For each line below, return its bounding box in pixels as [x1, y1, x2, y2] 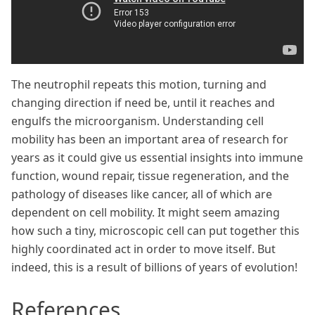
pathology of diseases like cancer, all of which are [11, 186, 272, 202]
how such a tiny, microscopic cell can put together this [11, 222, 300, 238]
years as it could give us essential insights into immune [11, 149, 303, 165]
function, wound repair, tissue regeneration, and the [11, 167, 289, 184]
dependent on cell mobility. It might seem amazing [11, 204, 280, 220]
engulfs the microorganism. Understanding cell [11, 112, 264, 129]
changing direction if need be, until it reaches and [11, 94, 275, 110]
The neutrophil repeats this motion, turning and [11, 76, 266, 92]
